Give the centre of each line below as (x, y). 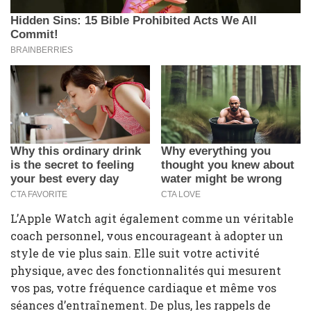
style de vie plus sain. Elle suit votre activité (135, 253)
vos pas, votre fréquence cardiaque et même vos (143, 288)
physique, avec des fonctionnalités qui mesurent (146, 271)
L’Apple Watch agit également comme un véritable (152, 219)
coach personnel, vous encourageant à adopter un (147, 236)
